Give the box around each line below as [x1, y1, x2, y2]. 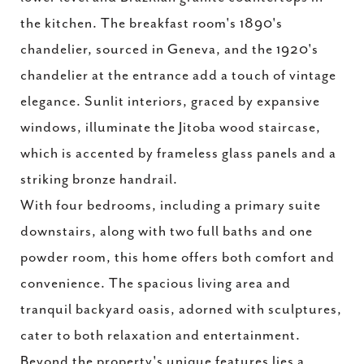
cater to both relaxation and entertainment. [20, 327, 301, 344]
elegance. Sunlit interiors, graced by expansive [20, 93, 320, 110]
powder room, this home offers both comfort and [20, 249, 335, 266]
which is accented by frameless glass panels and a [20, 145, 336, 162]
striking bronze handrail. [20, 171, 178, 188]
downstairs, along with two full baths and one [20, 223, 313, 240]
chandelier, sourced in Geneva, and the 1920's [20, 41, 318, 58]
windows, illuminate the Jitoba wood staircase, [20, 119, 321, 136]
